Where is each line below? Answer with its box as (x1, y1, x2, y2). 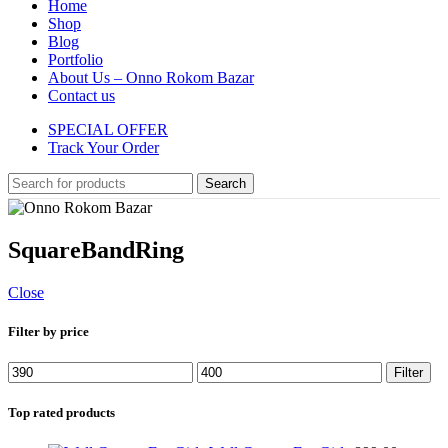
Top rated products (8, 405, 115, 421)
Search (205, 176, 246, 191)
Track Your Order (48, 139, 159, 156)
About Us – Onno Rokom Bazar (48, 69, 254, 86)
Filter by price (8, 323, 89, 339)
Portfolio (48, 51, 103, 68)
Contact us (48, 87, 115, 104)
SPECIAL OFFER (48, 121, 168, 138)
